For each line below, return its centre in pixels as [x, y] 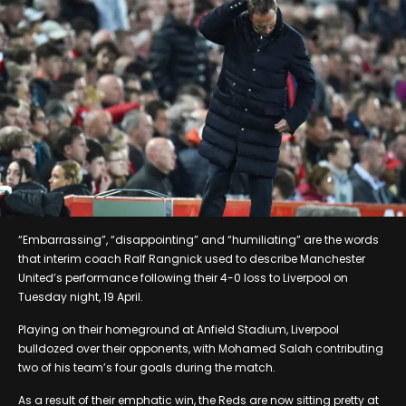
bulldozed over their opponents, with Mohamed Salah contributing [201, 348]
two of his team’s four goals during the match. [147, 367]
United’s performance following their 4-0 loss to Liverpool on [183, 277]
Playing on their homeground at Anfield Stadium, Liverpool [179, 329]
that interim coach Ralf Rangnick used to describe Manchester [192, 258]
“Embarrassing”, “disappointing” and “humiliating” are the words [198, 239]
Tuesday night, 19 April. [81, 296]
